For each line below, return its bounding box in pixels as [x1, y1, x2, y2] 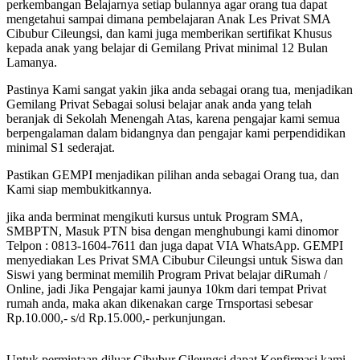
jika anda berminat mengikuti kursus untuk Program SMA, [6, 209, 303, 223]
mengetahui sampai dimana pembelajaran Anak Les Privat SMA [6, 11, 330, 26]
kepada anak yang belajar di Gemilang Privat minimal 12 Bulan [6, 40, 328, 55]
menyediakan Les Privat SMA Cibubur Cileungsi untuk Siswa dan [6, 252, 343, 267]
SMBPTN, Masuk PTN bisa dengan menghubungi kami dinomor [6, 223, 338, 238]
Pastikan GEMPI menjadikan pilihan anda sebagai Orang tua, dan [6, 167, 339, 182]
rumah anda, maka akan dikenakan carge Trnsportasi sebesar [6, 296, 313, 310]
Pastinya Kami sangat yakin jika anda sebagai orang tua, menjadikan [6, 82, 353, 96]
